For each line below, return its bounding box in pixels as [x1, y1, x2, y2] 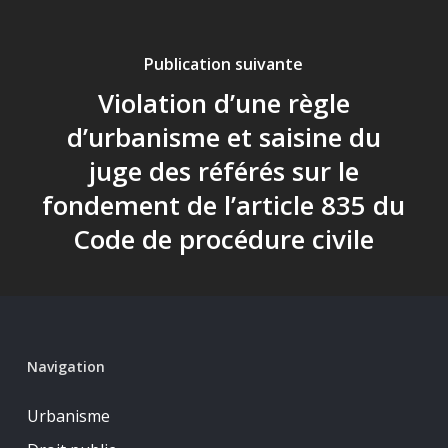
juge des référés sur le [88, 153, 359, 189]
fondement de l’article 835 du [42, 187, 406, 223]
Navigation [26, 357, 105, 377]
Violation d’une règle [97, 85, 350, 121]
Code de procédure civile [73, 221, 375, 257]
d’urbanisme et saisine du [66, 119, 381, 155]
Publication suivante [144, 53, 304, 75]
